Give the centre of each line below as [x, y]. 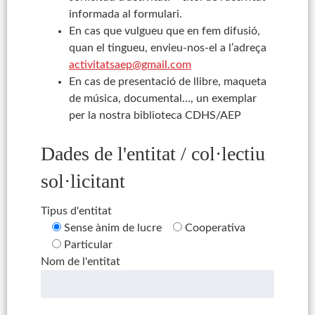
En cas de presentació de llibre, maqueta [167, 82]
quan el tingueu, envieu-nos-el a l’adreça [167, 48]
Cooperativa [215, 227]
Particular [88, 244]
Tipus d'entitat [76, 211]
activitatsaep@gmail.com [130, 65]
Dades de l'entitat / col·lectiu [153, 154]
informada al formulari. [125, 14]
